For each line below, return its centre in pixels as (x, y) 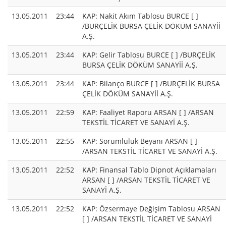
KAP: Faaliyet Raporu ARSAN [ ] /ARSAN (148, 112)
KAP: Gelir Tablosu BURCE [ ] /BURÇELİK (149, 55)
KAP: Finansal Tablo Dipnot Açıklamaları (149, 170)
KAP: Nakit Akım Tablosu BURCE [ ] (140, 16)
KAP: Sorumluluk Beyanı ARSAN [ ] (140, 141)
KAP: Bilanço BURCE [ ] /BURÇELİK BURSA (151, 84)
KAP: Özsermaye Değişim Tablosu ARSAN (151, 209)
